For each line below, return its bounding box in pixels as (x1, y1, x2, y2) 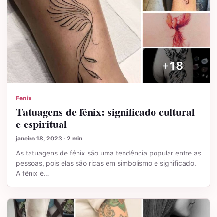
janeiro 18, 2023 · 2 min (16, 134, 82, 142)
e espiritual (16, 115, 67, 132)
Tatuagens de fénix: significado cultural (16, 103, 195, 120)
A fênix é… (16, 169, 49, 177)
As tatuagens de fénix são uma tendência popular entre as (16, 148, 201, 157)
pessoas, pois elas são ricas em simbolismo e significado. (16, 158, 196, 167)
